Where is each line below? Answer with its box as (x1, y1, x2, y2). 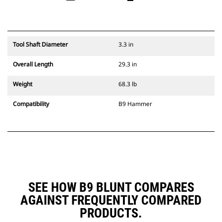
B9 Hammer (118, 100, 152, 109)
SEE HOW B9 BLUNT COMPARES (28, 180, 194, 195)
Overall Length (13, 60, 53, 69)
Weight (13, 80, 32, 89)
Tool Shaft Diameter (13, 40, 68, 49)
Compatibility (13, 100, 49, 109)
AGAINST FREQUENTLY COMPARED (20, 193, 202, 208)
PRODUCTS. (80, 206, 142, 221)
